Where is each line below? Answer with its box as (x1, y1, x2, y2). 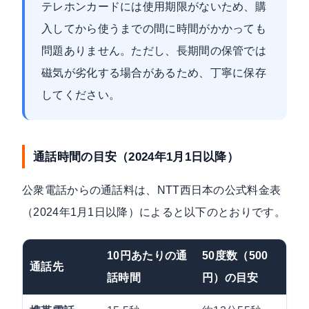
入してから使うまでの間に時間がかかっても (41, 22, 267, 34)
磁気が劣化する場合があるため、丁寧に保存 (41, 66, 267, 79)
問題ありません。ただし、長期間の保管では (41, 44, 267, 57)
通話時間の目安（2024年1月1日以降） (33, 149, 239, 163)
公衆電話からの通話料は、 (22, 183, 157, 196)
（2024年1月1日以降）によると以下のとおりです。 (22, 206, 286, 218)
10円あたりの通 (107, 249, 188, 261)
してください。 (41, 88, 121, 101)
